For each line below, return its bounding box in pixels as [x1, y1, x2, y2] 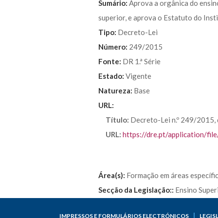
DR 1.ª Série [123, 56, 161, 66]
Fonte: [98, 56, 123, 66]
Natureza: [98, 86, 134, 95]
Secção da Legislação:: [98, 185, 175, 195]
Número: [98, 42, 129, 51]
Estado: [98, 71, 126, 80]
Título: [106, 115, 130, 124]
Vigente [126, 71, 151, 80]
